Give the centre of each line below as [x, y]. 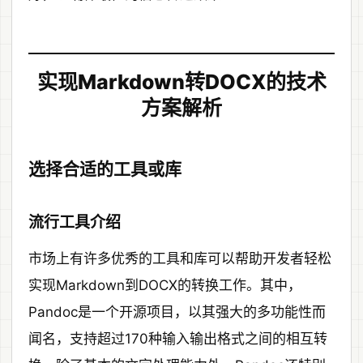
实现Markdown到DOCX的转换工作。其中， [165, 285]
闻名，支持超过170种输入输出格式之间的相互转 [178, 338]
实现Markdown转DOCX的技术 [181, 82]
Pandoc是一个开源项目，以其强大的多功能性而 [177, 312]
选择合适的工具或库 [105, 169]
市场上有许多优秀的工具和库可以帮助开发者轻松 [180, 258]
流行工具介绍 [75, 223]
